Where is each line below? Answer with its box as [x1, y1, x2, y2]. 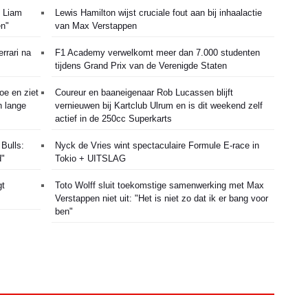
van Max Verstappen [55, 20, 137, 31]
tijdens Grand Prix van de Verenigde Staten [55, 60, 227, 71]
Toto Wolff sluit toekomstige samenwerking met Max [55, 179, 264, 190]
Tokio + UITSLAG [55, 153, 126, 164]
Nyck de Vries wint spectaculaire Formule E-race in [55, 140, 259, 151]
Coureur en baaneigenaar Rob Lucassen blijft [55, 87, 233, 98]
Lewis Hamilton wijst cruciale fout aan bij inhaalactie [55, 7, 262, 18]
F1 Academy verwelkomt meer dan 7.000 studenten [55, 47, 260, 58]
